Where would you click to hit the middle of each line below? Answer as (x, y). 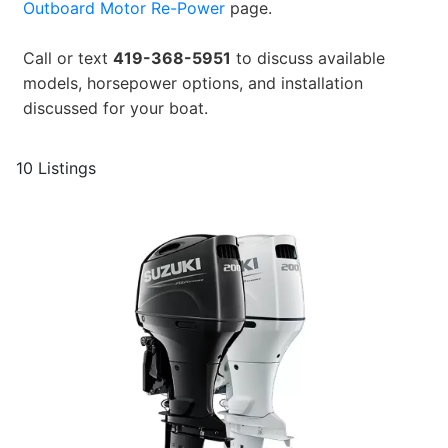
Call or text (67, 58)
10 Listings (55, 168)
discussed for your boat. (115, 108)
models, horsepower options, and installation (192, 83)
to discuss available (307, 58)
